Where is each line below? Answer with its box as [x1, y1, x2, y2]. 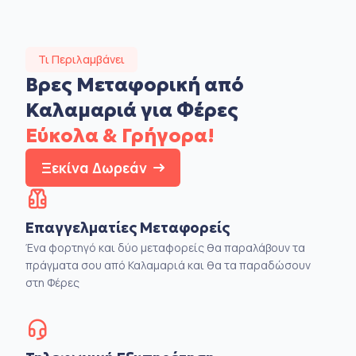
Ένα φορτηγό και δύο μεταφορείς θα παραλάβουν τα [25, 239, 305, 255]
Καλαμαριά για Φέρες [25, 98, 238, 122]
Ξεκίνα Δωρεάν [41, 157, 147, 177]
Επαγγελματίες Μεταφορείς [25, 218, 230, 237]
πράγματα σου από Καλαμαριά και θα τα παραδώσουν [25, 257, 311, 273]
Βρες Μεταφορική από [25, 72, 244, 97]
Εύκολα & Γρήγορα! [25, 123, 215, 148]
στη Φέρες [25, 274, 79, 290]
